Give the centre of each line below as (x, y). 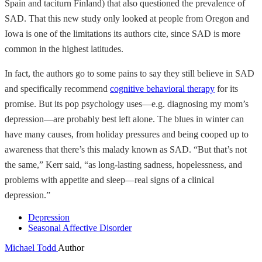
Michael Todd (31, 248)
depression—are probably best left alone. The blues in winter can (124, 119)
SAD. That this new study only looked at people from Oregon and (127, 19)
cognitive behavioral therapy (162, 89)
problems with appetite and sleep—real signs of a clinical (109, 180)
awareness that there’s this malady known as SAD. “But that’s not (126, 150)
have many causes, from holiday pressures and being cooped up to (127, 135)
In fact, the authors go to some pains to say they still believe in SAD (130, 74)
